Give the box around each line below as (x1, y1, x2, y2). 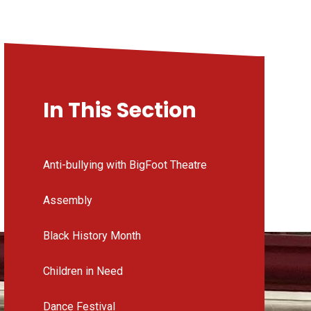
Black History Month (42, 229, 141, 243)
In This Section (42, 96, 196, 126)
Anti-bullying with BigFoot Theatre (42, 158, 207, 172)
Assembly (42, 194, 92, 208)
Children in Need (42, 264, 123, 278)
